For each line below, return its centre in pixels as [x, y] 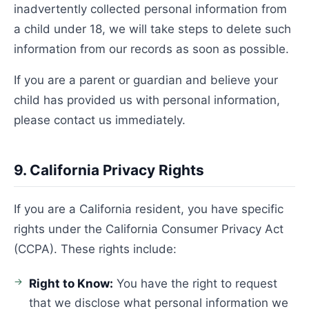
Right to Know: [71, 283]
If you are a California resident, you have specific [149, 209]
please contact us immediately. [100, 120]
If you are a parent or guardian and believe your [146, 80]
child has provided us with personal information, [147, 100]
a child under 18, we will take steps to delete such [152, 29]
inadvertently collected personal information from [150, 9]
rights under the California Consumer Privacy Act [149, 229]
